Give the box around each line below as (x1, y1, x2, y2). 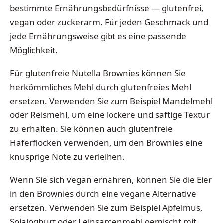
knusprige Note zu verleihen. (10, 150, 125, 162)
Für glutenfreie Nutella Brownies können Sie (10, 67, 186, 79)
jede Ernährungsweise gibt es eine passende (10, 30, 186, 42)
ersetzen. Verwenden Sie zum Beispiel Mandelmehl (10, 95, 213, 107)
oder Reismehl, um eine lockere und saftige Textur (10, 109, 210, 120)
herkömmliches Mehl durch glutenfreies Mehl (10, 81, 191, 93)
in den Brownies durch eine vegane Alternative (10, 187, 196, 199)
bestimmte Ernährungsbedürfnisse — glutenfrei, (10, 2, 204, 14)
